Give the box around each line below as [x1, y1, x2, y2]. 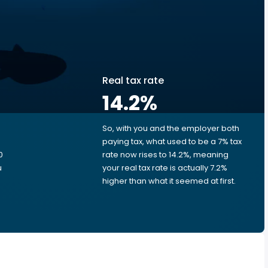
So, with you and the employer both [102, 123, 239, 134]
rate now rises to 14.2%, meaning [102, 149, 229, 160]
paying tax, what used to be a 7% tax [102, 136, 242, 147]
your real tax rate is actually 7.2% [102, 162, 227, 173]
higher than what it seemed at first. [102, 175, 236, 187]
